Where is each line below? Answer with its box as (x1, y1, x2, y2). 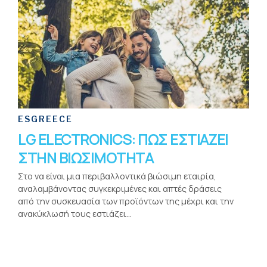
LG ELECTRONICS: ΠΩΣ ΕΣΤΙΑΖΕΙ (18, 129, 228, 149)
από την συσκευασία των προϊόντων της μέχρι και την (18, 195, 234, 207)
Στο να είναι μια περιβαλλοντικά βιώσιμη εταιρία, (18, 170, 216, 182)
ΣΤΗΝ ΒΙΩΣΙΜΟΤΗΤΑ (18, 147, 154, 167)
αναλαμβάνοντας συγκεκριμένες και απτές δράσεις (18, 182, 222, 194)
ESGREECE (18, 113, 73, 124)
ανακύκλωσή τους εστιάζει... (18, 207, 132, 219)
